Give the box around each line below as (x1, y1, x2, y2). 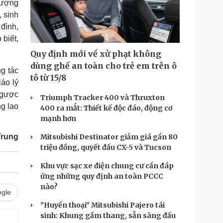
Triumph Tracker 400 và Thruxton (40, 93, 165, 102)
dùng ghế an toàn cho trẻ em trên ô (30, 61, 177, 71)
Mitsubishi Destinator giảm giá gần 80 (40, 132, 178, 141)
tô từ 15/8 (30, 73, 66, 83)
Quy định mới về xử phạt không (30, 49, 161, 59)
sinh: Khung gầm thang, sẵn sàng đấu (40, 211, 176, 220)
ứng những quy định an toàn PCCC (40, 172, 163, 181)
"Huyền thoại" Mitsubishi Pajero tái (40, 201, 165, 210)
